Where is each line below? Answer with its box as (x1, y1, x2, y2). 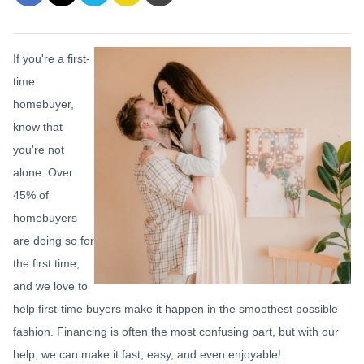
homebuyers (13, 211, 77, 224)
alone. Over (13, 166, 73, 179)
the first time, (13, 257, 80, 270)
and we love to (13, 279, 88, 292)
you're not (13, 143, 64, 156)
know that (13, 120, 63, 133)
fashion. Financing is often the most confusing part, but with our (13, 325, 339, 338)
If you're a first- (13, 52, 90, 65)
